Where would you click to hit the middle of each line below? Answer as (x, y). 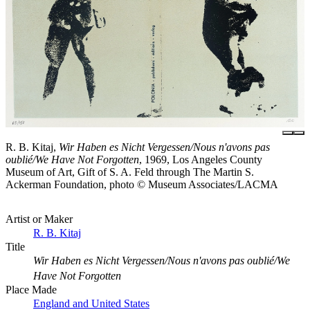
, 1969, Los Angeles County (201, 160)
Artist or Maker (39, 219)
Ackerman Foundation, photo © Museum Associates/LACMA (142, 185)
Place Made (31, 290)
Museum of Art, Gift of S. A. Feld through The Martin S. (130, 172)
